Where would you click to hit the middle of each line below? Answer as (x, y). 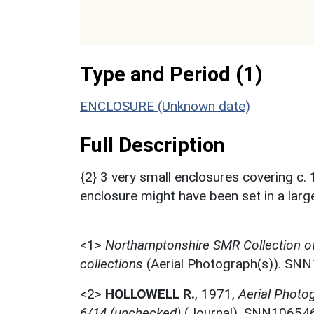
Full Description (152, 145)
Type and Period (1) (171, 74)
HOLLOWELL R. (150, 294)
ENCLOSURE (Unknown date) (165, 106)
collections (111, 264)
